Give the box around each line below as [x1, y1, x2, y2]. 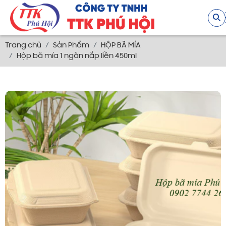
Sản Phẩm [53, 42, 89, 49]
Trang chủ [5, 42, 41, 49]
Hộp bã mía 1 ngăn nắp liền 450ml [17, 52, 137, 60]
